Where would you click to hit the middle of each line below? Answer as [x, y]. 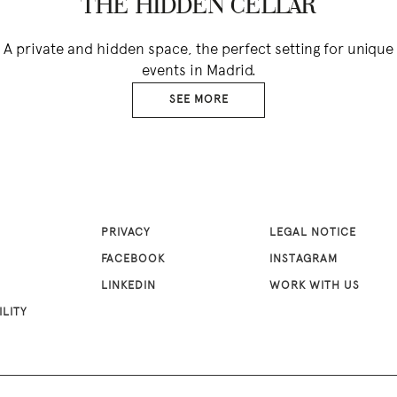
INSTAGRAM [304, 260]
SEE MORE [198, 101]
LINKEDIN [128, 287]
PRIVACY [126, 234]
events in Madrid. [198, 72]
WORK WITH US [315, 287]
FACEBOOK [133, 260]
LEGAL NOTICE [313, 234]
